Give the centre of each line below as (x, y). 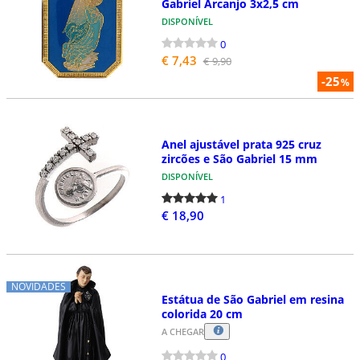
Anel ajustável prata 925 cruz (241, 145)
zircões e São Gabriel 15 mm (239, 159)
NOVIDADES (39, 286)
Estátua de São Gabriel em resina (252, 299)
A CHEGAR (182, 331)
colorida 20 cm (202, 313)
